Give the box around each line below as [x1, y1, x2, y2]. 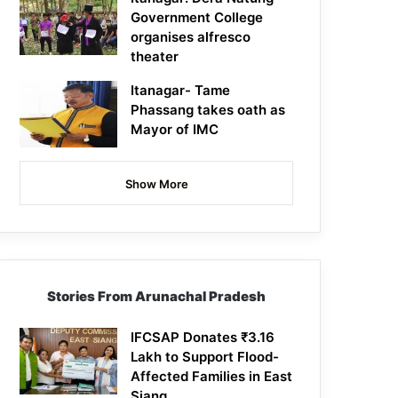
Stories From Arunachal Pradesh [47, 288, 267, 306]
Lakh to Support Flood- [131, 348, 280, 366]
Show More [124, 177, 188, 192]
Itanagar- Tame [131, 82, 231, 99]
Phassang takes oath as [131, 101, 286, 119]
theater [131, 48, 179, 66]
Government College [131, 9, 264, 27]
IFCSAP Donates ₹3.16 [131, 329, 275, 346]
